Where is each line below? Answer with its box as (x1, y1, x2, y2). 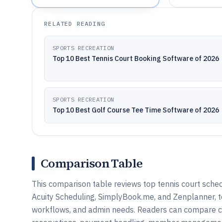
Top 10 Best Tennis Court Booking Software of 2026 (53, 54, 219, 63)
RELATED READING (44, 20, 105, 27)
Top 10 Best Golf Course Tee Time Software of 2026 (53, 106, 219, 114)
